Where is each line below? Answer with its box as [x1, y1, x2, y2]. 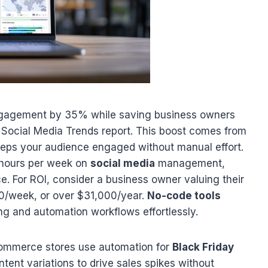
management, [155, 157, 225, 170]
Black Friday [172, 241, 234, 254]
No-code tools [147, 190, 221, 202]
